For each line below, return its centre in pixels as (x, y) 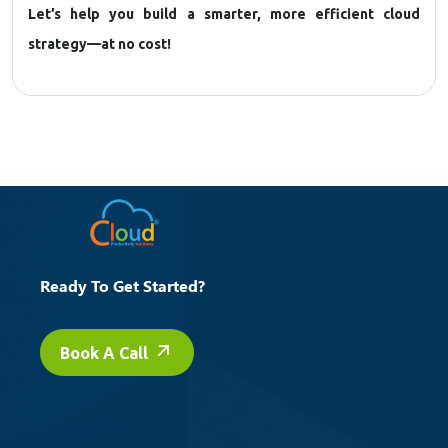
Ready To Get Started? (122, 286)
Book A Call (106, 353)
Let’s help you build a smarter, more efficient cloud (224, 14)
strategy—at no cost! (99, 44)
